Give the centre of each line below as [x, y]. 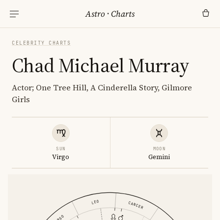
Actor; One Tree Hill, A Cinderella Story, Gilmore [102, 87]
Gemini [159, 157]
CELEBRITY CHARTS [41, 43]
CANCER [136, 205]
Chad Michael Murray [101, 65]
